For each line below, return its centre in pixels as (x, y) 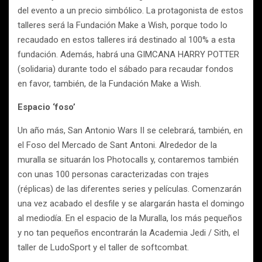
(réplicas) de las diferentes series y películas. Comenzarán (130, 189)
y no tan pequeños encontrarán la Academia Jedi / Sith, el (128, 233)
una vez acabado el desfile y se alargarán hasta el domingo (131, 204)
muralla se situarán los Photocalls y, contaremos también (128, 160)
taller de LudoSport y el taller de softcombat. (103, 247)
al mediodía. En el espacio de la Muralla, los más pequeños (130, 218)
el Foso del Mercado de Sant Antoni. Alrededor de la (117, 145)
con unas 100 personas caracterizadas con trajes (113, 174)
